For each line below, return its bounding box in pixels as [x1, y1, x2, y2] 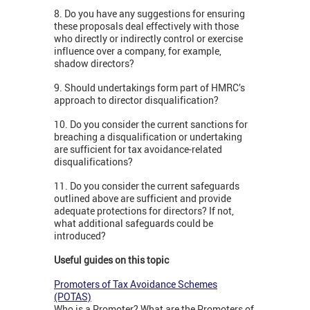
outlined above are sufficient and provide [54, 192, 231, 206]
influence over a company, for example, [54, 44, 221, 58]
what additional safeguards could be [54, 217, 213, 230]
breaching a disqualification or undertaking [54, 130, 242, 144]
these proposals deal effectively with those [54, 19, 239, 33]
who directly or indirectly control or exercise [54, 32, 243, 46]
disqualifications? [54, 155, 133, 169]
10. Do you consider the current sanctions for [54, 118, 248, 131]
